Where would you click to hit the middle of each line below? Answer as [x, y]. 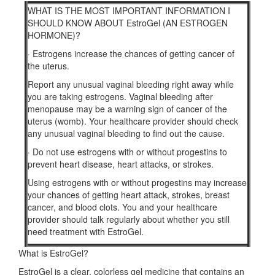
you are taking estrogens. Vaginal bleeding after [120, 96]
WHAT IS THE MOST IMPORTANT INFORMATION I [129, 10]
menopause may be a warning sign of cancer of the [127, 109]
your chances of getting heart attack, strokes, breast [129, 195]
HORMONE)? [54, 35]
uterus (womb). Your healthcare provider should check [133, 121]
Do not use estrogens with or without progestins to [129, 152]
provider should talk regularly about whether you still [129, 219]
